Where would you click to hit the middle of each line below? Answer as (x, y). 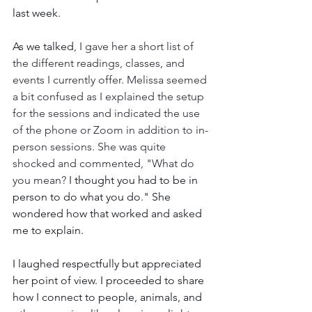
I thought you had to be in (133, 180)
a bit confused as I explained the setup (110, 97)
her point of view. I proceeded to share (110, 281)
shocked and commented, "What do (105, 164)
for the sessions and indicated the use (108, 114)
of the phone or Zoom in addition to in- (110, 130)
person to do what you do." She (93, 197)
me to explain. (48, 231)
